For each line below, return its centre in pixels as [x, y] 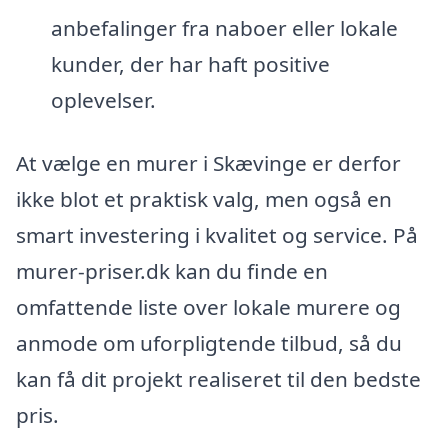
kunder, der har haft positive [190, 63]
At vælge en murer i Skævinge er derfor [208, 163]
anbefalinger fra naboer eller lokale [224, 27]
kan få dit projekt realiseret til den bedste [218, 379]
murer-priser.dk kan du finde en [172, 271]
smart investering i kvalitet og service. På [217, 235]
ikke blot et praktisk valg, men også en [204, 199]
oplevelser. [103, 99]
